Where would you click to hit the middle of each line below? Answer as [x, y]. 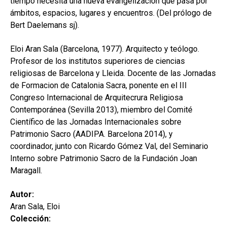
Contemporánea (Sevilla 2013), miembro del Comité [101, 110]
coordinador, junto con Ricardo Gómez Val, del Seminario [109, 146]
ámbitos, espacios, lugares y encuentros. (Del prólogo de [111, 13]
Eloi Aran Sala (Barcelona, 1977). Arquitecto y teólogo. [105, 49]
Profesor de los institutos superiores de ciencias [98, 61]
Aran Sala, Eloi [35, 206]
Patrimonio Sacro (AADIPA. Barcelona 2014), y [91, 134]
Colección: [30, 218]
